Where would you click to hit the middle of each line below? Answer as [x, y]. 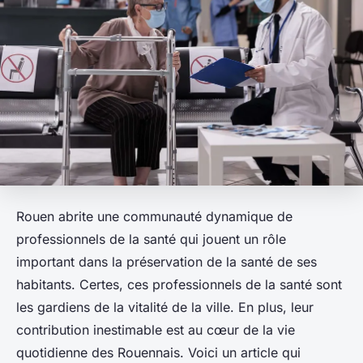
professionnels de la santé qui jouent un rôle [151, 239]
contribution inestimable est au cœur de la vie [156, 329]
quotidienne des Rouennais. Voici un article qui [158, 352]
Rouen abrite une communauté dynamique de [154, 216]
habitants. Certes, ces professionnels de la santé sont [179, 284]
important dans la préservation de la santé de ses [167, 261]
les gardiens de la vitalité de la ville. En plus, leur [165, 307]
